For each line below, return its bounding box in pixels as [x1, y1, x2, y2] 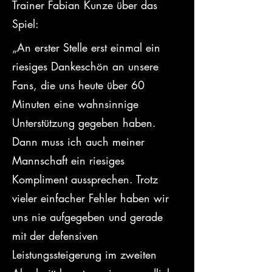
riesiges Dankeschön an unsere [12, 59, 162, 73]
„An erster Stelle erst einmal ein [12, 40, 164, 55]
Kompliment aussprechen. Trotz [12, 172, 161, 186]
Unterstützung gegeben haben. [12, 115, 160, 130]
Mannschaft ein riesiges [12, 153, 128, 168]
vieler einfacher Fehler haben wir [12, 191, 172, 205]
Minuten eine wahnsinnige [12, 97, 142, 111]
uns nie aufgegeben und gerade [12, 209, 166, 224]
